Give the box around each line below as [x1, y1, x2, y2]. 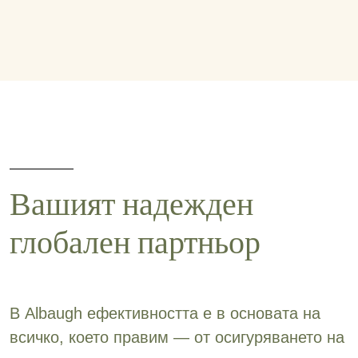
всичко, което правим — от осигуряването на [10, 328, 344, 347]
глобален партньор [10, 221, 261, 265]
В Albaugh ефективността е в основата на [10, 304, 320, 323]
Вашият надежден [10, 182, 253, 226]
